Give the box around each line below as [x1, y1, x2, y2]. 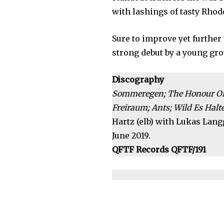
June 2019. [112, 130, 151, 141]
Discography [112, 74, 164, 85]
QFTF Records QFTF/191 [112, 144, 206, 155]
